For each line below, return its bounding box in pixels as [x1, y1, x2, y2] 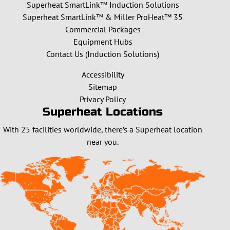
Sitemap [88, 82, 117, 92]
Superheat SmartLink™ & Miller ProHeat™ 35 [23, 12, 183, 22]
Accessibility [81, 69, 124, 80]
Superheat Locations [43, 105, 163, 119]
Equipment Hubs [73, 36, 132, 47]
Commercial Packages [65, 24, 141, 34]
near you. [87, 137, 119, 147]
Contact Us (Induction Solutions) [46, 49, 159, 59]
